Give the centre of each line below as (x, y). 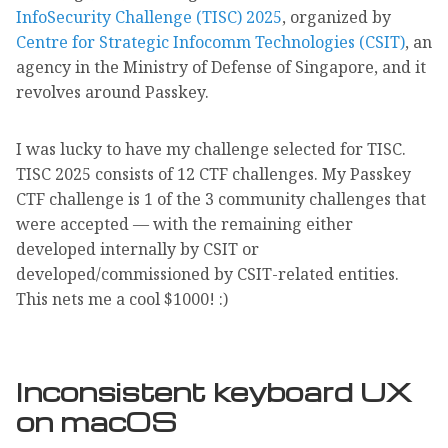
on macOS (96, 421)
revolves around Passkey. (112, 92)
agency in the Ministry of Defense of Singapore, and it (221, 67)
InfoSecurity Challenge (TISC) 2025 (149, 17)
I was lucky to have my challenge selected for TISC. (211, 149)
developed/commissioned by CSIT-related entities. (207, 274)
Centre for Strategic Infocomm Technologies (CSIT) (210, 42)
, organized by (336, 17)
